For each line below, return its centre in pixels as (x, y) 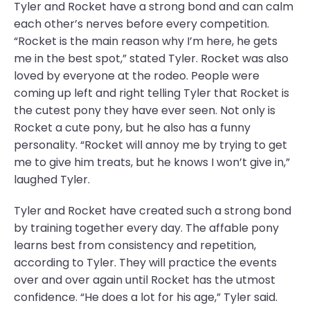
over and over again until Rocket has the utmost (145, 280)
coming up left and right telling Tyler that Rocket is (152, 93)
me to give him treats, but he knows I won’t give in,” (152, 162)
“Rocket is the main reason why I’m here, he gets (146, 41)
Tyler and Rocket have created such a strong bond (153, 211)
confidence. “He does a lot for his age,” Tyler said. (146, 297)
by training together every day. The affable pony (146, 228)
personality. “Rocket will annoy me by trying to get (151, 145)
